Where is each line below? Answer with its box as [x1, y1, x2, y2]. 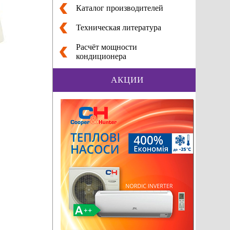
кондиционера [75, 51, 126, 61]
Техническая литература [75, 23, 161, 32]
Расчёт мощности [75, 42, 137, 51]
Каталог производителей [75, 3, 163, 12]
